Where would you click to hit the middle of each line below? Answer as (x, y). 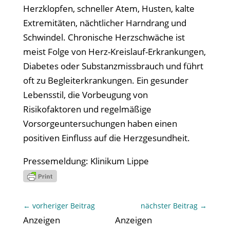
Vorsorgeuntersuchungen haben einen (100, 123)
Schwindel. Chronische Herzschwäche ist (104, 37)
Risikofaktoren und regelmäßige (87, 109)
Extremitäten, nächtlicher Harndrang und (104, 23)
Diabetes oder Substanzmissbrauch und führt (113, 66)
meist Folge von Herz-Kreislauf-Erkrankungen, (114, 52)
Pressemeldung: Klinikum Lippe (86, 161)
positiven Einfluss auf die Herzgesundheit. (106, 138)
